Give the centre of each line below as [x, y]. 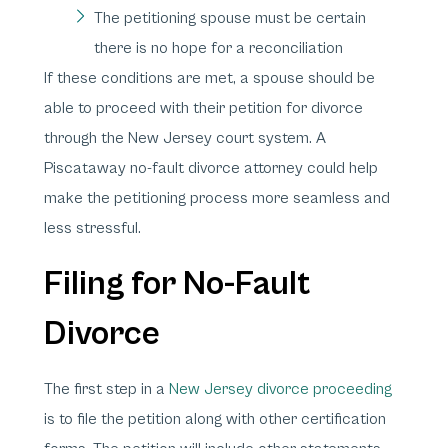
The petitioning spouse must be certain [230, 18]
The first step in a [106, 389]
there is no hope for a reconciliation [218, 48]
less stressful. [92, 228]
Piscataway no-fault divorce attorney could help [211, 168]
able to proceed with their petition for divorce [203, 108]
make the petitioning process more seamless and [217, 198]
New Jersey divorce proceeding [280, 389]
